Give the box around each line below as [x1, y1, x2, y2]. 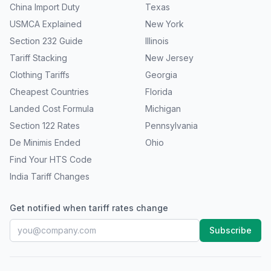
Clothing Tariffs [10, 70, 70, 80]
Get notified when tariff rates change [10, 203, 168, 213]
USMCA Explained [10, 19, 82, 29]
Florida [145, 87, 172, 97]
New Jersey [145, 53, 194, 63]
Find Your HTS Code [10, 154, 92, 165]
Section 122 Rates [10, 120, 80, 131]
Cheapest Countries [10, 87, 89, 97]
